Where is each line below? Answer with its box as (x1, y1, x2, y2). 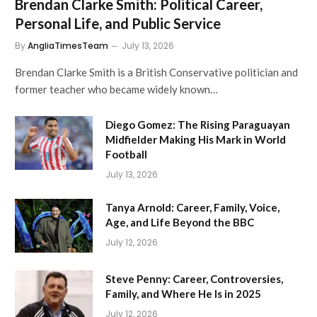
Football (105, 148, 147, 161)
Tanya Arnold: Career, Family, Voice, (105, 201, 279, 214)
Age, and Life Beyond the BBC (105, 216, 254, 229)
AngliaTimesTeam (28, 40, 108, 52)
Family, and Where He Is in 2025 (105, 287, 261, 301)
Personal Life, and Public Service (15, 15, 221, 33)
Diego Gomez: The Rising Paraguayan (105, 118, 290, 132)
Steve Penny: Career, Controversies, (105, 272, 283, 286)
